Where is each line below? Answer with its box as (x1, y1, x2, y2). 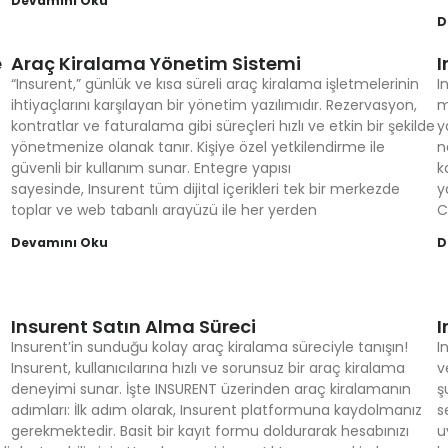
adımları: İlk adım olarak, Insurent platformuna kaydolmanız (10, 400, 422, 420)
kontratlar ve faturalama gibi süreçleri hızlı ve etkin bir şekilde (10, 116, 435, 136)
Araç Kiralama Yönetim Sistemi (10, 51, 301, 76)
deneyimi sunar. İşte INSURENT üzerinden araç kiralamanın (10, 379, 411, 399)
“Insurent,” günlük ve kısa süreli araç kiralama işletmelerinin (10, 74, 419, 94)
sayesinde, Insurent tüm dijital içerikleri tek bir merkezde (10, 179, 400, 199)
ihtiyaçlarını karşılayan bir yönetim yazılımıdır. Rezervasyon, (10, 95, 417, 115)
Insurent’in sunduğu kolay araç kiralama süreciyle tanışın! (10, 337, 408, 357)
